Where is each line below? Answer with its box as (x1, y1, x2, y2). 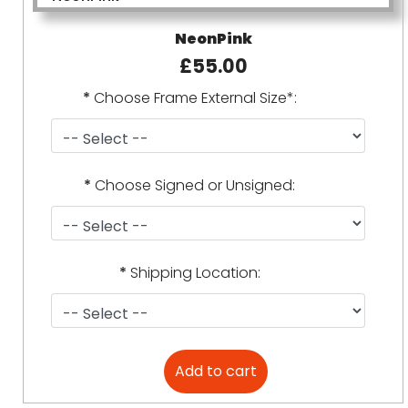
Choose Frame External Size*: (93, 87, 297, 108)
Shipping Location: (129, 262, 260, 283)
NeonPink (174, 28, 252, 49)
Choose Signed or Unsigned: (95, 175, 296, 196)
